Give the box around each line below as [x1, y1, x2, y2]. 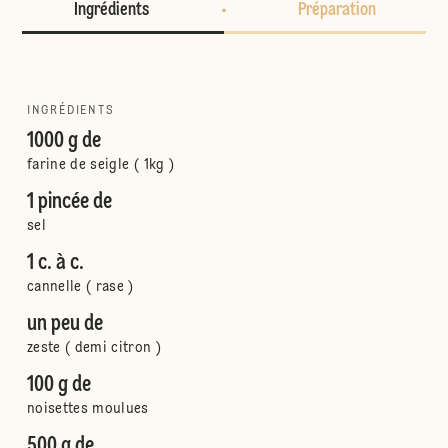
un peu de [26, 313, 103, 335]
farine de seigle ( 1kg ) [26, 158, 175, 172]
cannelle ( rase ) [26, 280, 134, 294]
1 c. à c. [26, 252, 84, 274]
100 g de [26, 374, 91, 396]
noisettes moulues [26, 402, 149, 416]
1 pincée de [26, 191, 112, 213]
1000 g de [26, 130, 101, 152]
